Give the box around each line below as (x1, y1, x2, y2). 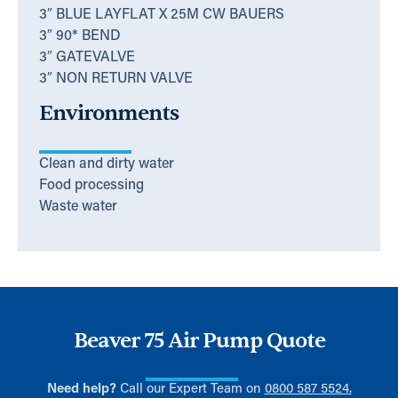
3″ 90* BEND (39, 28, 121, 44)
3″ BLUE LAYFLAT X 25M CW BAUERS (39, 7, 284, 22)
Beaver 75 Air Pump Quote (73, 327, 325, 355)
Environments (39, 99, 179, 128)
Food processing (39, 179, 144, 194)
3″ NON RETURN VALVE (39, 71, 193, 86)
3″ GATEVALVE (39, 50, 135, 65)
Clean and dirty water (39, 157, 174, 172)
